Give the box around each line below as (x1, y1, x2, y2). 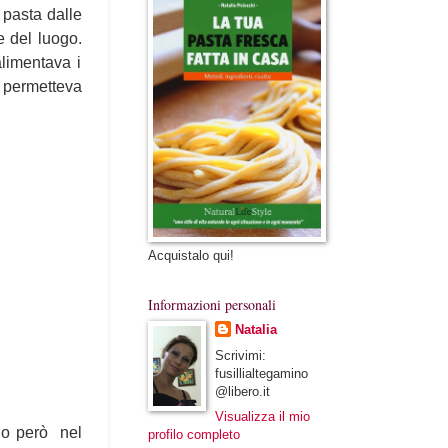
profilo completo (147, 426, 240, 442)
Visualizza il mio (215, 408, 311, 424)
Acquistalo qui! (147, 248, 234, 263)
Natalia (235, 322, 278, 337)
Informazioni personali (147, 295, 276, 314)
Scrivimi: (215, 348, 267, 364)
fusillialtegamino (215, 366, 309, 382)
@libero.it (215, 384, 271, 400)
